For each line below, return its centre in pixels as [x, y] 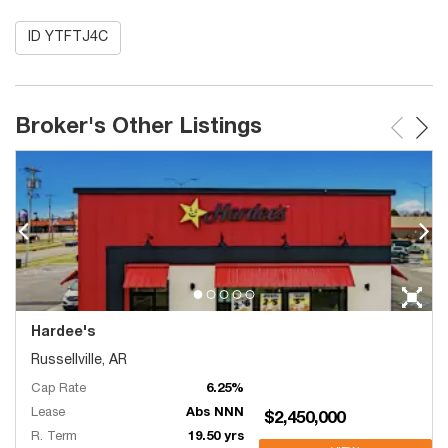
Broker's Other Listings [138, 127]
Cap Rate [58, 389]
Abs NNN [214, 413]
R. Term [54, 437]
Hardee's [63, 332]
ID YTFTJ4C [68, 37]
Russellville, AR [79, 360]
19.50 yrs [215, 437]
